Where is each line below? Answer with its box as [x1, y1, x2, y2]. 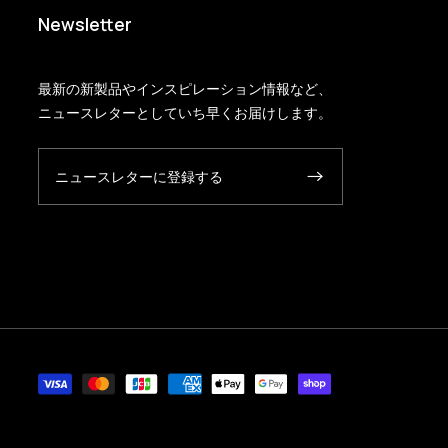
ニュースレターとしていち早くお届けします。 [38, 104, 333, 122]
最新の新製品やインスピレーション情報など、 [38, 80, 333, 98]
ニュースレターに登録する [54, 167, 223, 185]
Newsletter [38, 12, 133, 36]
